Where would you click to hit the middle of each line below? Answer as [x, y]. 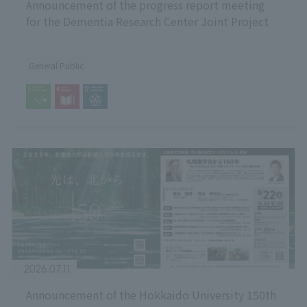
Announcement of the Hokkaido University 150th [151, 295]
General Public [56, 65]
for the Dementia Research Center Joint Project [147, 21]
